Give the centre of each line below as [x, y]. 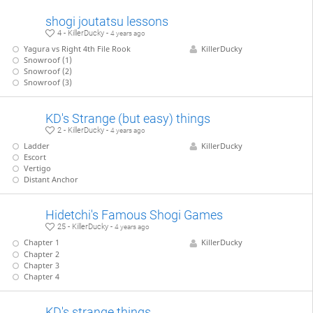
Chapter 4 [42, 276]
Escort [35, 156]
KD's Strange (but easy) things [128, 118]
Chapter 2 [42, 254]
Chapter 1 [42, 242]
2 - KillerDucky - [83, 130]
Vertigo [38, 168]
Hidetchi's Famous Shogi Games [134, 215]
